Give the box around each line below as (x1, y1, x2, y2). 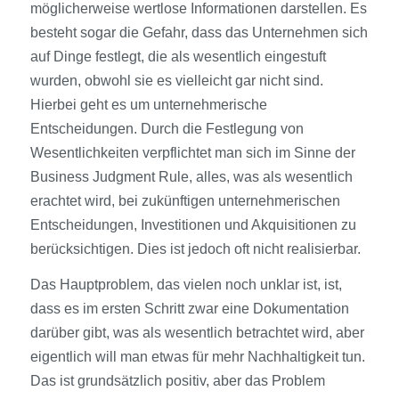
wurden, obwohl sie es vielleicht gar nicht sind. (29, 72, 323, 88)
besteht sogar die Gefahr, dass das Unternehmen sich (29, 24, 368, 40)
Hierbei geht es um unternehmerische (29, 96, 267, 112)
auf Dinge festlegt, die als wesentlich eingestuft (29, 48, 326, 64)
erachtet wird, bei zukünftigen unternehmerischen (29, 192, 340, 208)
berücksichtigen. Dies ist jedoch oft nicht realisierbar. (29, 240, 361, 256)
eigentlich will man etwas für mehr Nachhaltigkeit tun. (29, 349, 365, 365)
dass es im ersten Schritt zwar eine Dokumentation (29, 301, 349, 317)
